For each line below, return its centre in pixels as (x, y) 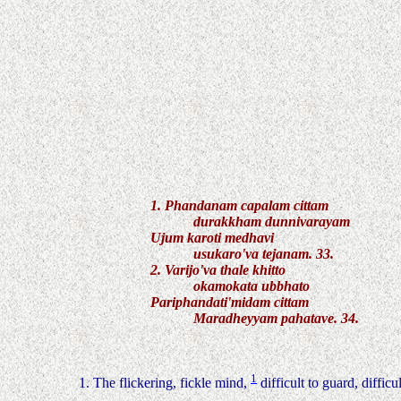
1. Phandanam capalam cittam (239, 205)
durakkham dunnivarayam (250, 222)
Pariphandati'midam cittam (230, 302)
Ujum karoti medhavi (212, 238)
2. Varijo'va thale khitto (218, 270)
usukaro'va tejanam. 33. (242, 254)
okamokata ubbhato (230, 286)
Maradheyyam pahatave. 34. (255, 318)
